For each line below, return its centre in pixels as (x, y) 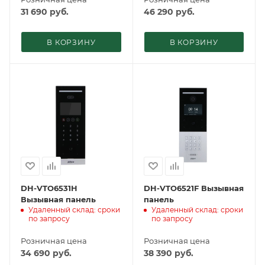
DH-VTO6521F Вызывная (193, 188)
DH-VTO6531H (49, 188)
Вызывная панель (58, 199)
